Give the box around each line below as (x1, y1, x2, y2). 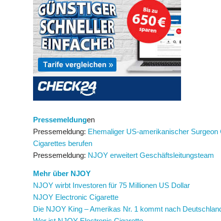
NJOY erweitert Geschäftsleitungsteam (88, 150, 214, 159)
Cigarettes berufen (33, 139, 92, 147)
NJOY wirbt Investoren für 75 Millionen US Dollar (33, 181, 190, 189)
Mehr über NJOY (33, 169, 91, 178)
